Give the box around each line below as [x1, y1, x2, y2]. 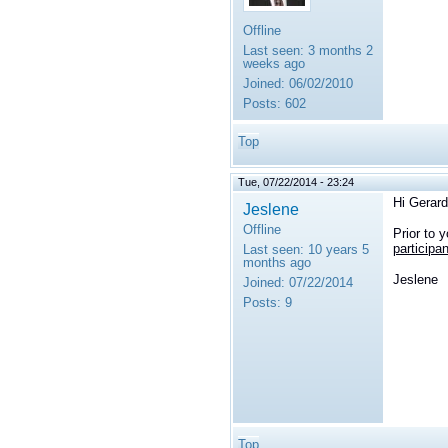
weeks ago [243, 56, 305, 72]
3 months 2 [304, 43, 373, 59]
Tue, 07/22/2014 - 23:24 [238, 176, 354, 189]
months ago [243, 255, 311, 271]
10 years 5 [304, 242, 369, 258]
